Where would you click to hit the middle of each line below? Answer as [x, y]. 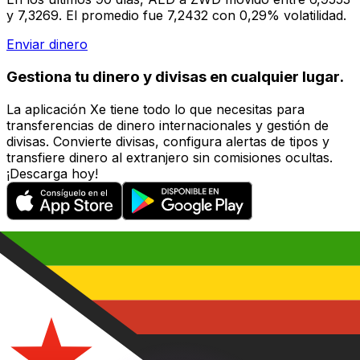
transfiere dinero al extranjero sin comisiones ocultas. [170, 157]
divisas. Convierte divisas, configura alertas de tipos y [168, 141]
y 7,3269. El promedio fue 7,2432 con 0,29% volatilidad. [176, 16]
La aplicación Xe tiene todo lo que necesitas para [155, 109]
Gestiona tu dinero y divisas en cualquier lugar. [175, 76]
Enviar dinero [47, 45]
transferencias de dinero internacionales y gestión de [168, 125]
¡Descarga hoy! [52, 173]
